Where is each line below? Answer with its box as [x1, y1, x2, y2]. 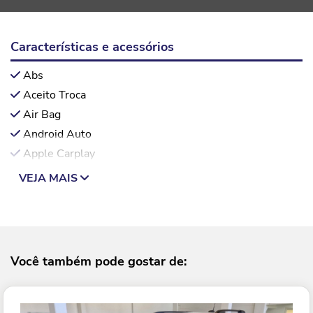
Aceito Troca [23, 87, 86, 103]
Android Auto [23, 126, 92, 143]
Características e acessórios [10, 38, 174, 55]
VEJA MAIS [19, 170, 80, 187]
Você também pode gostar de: [10, 253, 187, 270]
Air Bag [23, 107, 61, 123]
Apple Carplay [23, 146, 95, 162]
